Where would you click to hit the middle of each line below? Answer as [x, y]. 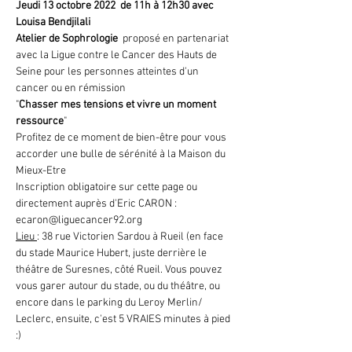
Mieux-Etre [41, 171]
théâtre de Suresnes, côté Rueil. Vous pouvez [120, 270]
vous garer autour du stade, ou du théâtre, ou [119, 286]
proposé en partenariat [177, 39]
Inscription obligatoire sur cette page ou [108, 187]
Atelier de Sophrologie [69, 39]
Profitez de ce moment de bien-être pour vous [122, 138]
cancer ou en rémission [71, 88]
